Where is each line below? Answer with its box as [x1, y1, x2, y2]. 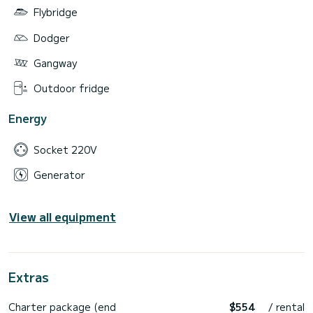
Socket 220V [34, 142, 97, 156]
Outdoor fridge [34, 81, 110, 96]
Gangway [34, 55, 77, 70]
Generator [34, 167, 85, 182]
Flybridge [34, 5, 78, 20]
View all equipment [9, 208, 116, 226]
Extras [8, 268, 49, 286]
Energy [8, 110, 47, 127]
